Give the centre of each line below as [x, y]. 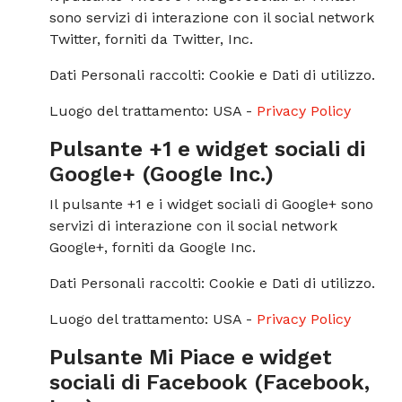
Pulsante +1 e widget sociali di [207, 149]
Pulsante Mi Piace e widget [191, 357]
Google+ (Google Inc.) [162, 174]
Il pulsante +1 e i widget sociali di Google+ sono [211, 204]
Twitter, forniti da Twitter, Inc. [151, 39]
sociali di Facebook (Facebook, [210, 382]
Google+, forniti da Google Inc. [153, 247]
